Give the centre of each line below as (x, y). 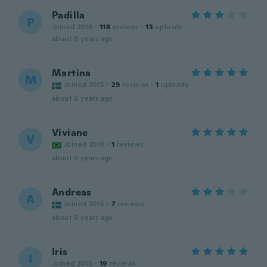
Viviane (70, 133)
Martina (72, 73)
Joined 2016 (72, 27)
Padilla (69, 15)
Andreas (72, 192)
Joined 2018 (84, 144)
